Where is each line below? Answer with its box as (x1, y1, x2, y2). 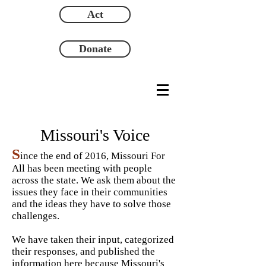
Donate (78, 43, 112, 55)
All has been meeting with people (12, 163, 152, 174)
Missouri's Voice (40, 126, 150, 144)
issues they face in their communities (12, 186, 167, 198)
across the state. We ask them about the (12, 175, 176, 186)
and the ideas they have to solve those (12, 198, 171, 210)
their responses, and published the (12, 246, 155, 257)
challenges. (12, 210, 59, 221)
